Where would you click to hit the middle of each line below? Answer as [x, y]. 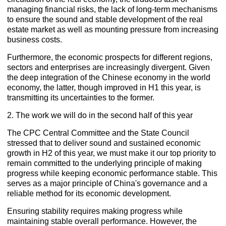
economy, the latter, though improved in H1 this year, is [104, 88]
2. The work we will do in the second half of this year [100, 116]
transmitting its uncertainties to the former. [81, 98]
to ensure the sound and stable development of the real [105, 20]
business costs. [35, 40]
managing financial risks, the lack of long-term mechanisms [112, 10]
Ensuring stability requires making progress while [95, 211]
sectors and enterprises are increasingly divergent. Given [109, 68]
